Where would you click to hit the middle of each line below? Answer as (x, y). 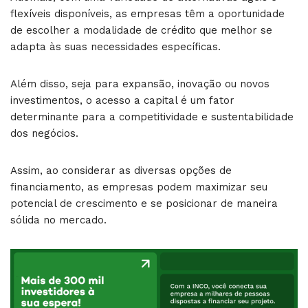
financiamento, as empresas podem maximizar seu (139, 187)
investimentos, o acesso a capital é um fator (122, 100)
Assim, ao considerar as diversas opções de (121, 170)
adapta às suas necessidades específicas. (115, 47)
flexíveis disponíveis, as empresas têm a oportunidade (147, 14)
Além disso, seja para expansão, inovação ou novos (140, 84)
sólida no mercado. (58, 220)
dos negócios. (44, 133)
